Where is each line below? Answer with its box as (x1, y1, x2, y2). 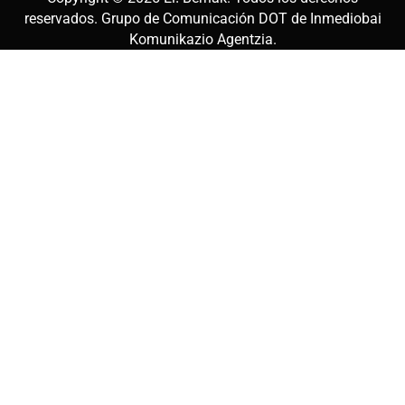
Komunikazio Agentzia (128, 31, 273, 49)
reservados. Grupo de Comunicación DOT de (24, 10, 310, 28)
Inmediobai (309, 10, 381, 28)
